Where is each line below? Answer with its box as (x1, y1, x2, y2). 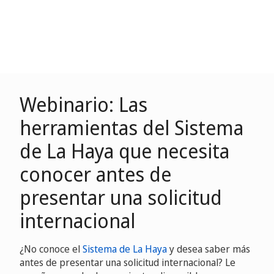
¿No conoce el (20, 242, 83, 256)
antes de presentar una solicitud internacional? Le (20, 256, 235, 269)
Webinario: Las (20, 91, 147, 117)
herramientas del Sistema (20, 114, 243, 141)
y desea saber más (167, 242, 250, 256)
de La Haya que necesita (20, 138, 229, 164)
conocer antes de (20, 161, 171, 187)
